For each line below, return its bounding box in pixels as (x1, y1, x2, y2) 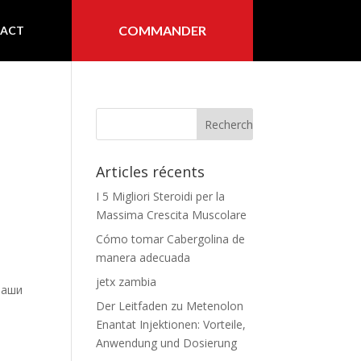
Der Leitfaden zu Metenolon (96, 298, 244, 313)
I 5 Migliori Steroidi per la (96, 189, 226, 204)
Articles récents (96, 162, 205, 181)
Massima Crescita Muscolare (96, 207, 247, 222)
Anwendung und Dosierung (96, 335, 238, 351)
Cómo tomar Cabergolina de (96, 231, 246, 247)
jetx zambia (96, 274, 157, 289)
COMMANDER (118, 23, 206, 38)
